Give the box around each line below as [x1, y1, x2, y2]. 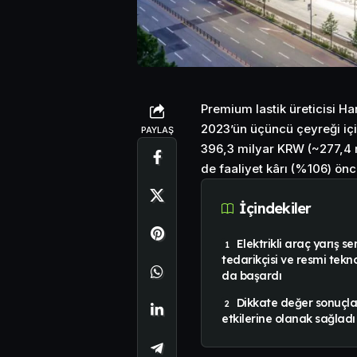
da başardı [222, 268, 282, 283]
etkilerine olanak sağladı [222, 311, 355, 326]
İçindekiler [239, 199, 312, 218]
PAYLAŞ [140, 124, 174, 135]
